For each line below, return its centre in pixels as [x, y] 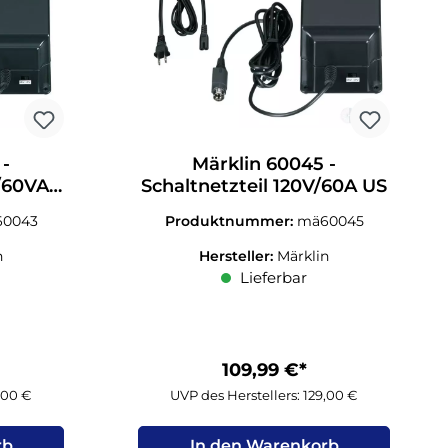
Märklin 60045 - [264, 163]
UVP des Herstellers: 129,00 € [264, 394]
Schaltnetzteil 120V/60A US [264, 185]
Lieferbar [272, 277]
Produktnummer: [230, 220]
